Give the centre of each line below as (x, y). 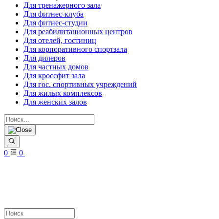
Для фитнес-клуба (54, 14)
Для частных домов (56, 67)
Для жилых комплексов (63, 93)
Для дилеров (44, 58)
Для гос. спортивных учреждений (80, 84)
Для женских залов (55, 102)
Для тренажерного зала (62, 5)
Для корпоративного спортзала (75, 49)
